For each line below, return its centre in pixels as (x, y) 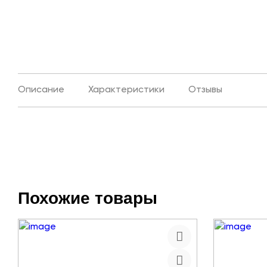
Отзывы (205, 90)
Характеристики (126, 90)
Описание (41, 90)
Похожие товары (88, 198)
